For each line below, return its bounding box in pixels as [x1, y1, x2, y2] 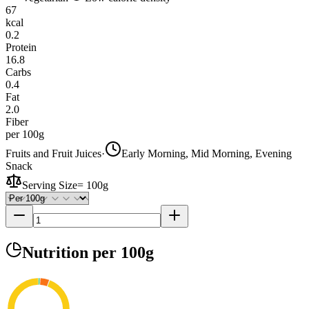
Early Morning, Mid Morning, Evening [121, 147, 292, 159]
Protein [6, 41, 37, 53]
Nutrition [22, 243, 92, 261]
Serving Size [22, 179, 77, 191]
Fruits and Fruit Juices [6, 147, 101, 159]
